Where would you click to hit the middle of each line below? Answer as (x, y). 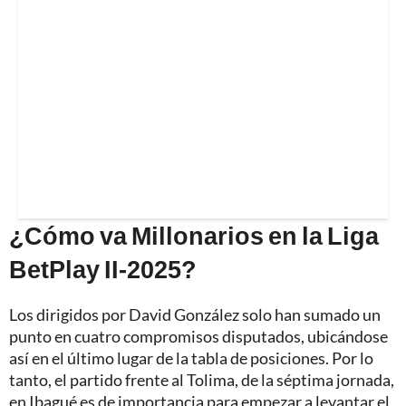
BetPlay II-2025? (103, 269)
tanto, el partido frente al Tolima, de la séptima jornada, (202, 380)
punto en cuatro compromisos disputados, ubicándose (198, 337)
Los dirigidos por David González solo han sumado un (195, 315)
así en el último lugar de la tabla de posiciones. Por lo (191, 358)
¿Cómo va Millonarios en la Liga (194, 236)
